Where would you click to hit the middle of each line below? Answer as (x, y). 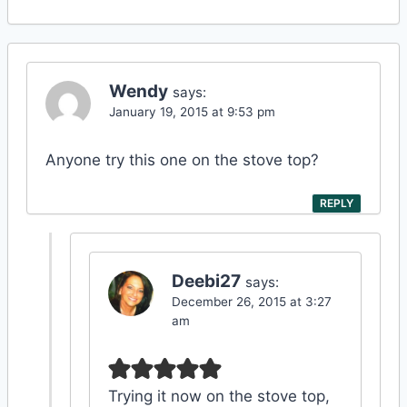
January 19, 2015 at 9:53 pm (192, 111)
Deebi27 (206, 282)
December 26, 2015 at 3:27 (252, 302)
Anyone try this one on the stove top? (182, 159)
